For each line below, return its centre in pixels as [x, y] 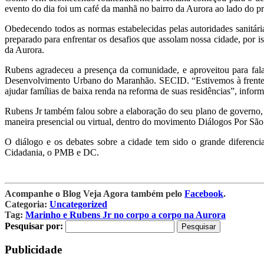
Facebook [204, 193]
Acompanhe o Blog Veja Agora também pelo [95, 193]
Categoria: [26, 204]
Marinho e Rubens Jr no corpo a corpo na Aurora [126, 214]
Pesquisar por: [34, 226]
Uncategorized [78, 204]
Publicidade [33, 250]
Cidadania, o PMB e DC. [52, 152]
